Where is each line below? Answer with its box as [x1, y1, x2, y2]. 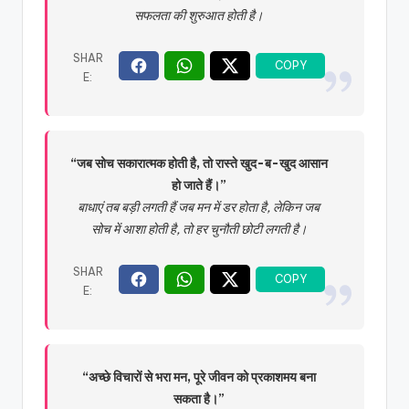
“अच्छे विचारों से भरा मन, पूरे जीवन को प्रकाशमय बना [81, 368, 316, 385]
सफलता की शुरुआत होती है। [134, 6, 264, 24]
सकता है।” [173, 390, 225, 407]
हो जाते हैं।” [171, 176, 226, 194]
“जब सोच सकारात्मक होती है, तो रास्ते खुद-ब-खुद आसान [69, 154, 328, 172]
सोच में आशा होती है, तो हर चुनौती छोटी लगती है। [90, 220, 307, 237]
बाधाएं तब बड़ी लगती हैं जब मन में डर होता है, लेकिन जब [78, 198, 320, 215]
